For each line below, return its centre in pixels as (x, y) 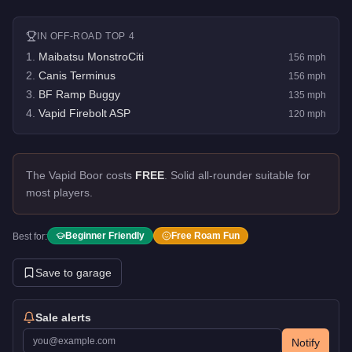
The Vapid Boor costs (81, 175)
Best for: (30, 236)
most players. (59, 192)
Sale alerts (63, 317)
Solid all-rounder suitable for (240, 175)
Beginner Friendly (105, 235)
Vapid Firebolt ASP (84, 113)
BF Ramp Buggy (79, 94)
